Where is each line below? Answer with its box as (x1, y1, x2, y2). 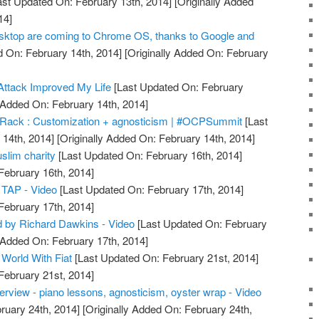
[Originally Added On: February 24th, (80, 300, 253, 316)
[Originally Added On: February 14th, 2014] (54, 130, 256, 145)
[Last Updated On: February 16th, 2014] (56, 147, 243, 162)
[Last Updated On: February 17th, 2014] (57, 181, 244, 197)
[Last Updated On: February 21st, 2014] (72, 249, 259, 265)
